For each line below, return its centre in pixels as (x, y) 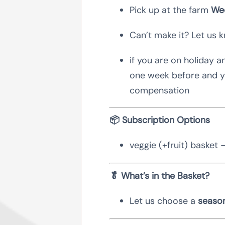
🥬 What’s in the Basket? (159, 176)
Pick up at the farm (170, 10)
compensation (159, 90)
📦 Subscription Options (159, 120)
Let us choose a (163, 201)
